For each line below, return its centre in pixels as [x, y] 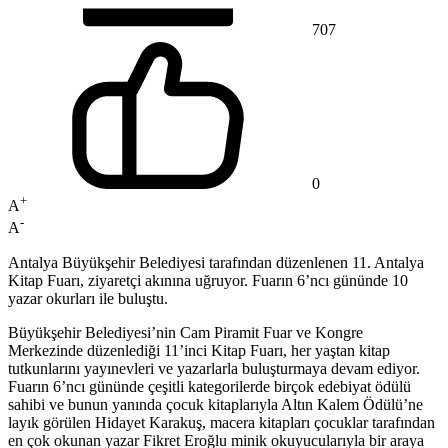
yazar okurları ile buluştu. [88, 298]
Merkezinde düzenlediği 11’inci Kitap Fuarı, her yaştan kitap [199, 350]
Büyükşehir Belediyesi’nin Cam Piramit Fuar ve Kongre [185, 332]
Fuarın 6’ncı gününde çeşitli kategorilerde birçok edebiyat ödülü [209, 386]
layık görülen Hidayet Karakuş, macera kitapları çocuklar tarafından [221, 422]
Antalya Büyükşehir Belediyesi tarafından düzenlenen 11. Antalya [216, 262]
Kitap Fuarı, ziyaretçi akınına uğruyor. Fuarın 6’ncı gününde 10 [208, 280]
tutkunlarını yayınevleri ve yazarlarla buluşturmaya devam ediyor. [214, 368]
